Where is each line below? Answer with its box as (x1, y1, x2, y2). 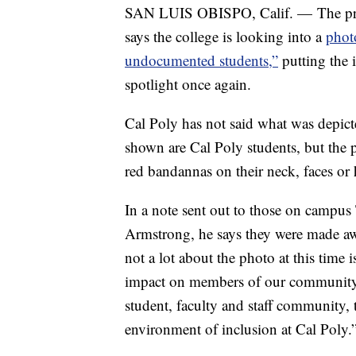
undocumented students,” (125, 50, 278, 71)
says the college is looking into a (125, 26, 326, 47)
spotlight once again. (125, 74, 251, 95)
